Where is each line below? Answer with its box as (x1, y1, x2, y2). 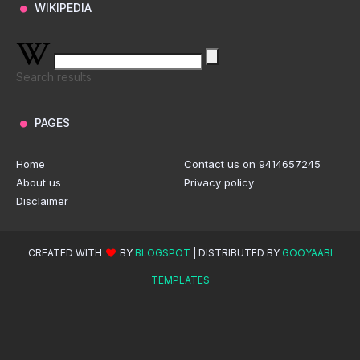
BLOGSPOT (134, 247, 190, 259)
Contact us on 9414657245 (184, 157, 321, 170)
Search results (16, 70, 92, 84)
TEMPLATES (150, 274, 210, 286)
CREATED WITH (27, 247, 104, 259)
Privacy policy (184, 176, 254, 189)
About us (16, 176, 61, 189)
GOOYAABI (281, 247, 333, 259)
